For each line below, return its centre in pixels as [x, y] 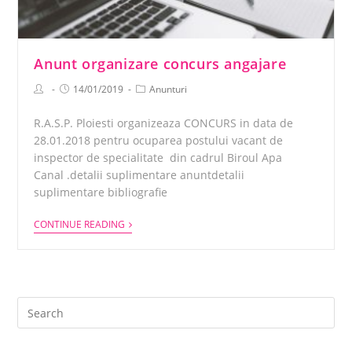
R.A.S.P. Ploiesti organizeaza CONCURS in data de [165, 123]
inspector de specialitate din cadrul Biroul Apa [158, 158]
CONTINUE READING [80, 225]
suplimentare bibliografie [101, 192]
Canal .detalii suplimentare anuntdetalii [139, 175]
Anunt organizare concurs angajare [160, 64]
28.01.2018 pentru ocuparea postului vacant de [159, 141]
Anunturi [169, 90]
